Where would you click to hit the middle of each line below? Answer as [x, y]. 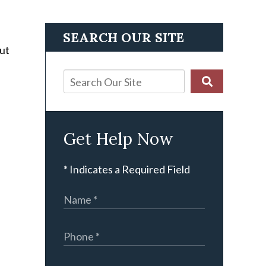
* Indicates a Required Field [127, 169]
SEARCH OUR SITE [123, 37]
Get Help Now [118, 139]
